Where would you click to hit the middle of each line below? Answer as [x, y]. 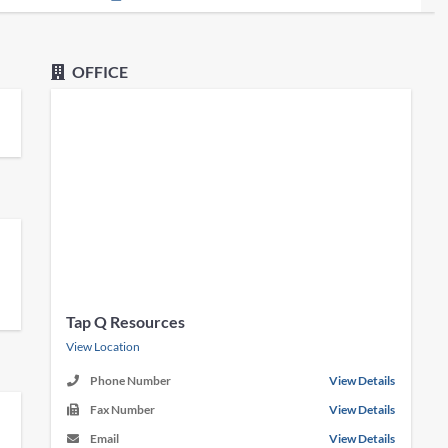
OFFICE [99, 71]
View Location [103, 346]
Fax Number [123, 409]
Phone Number [131, 380]
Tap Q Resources [126, 321]
